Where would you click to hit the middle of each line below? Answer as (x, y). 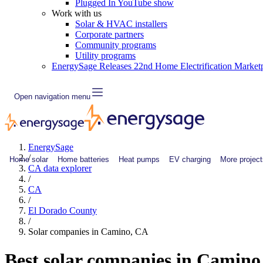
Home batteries (83, 159)
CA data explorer (60, 168)
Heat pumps (139, 159)
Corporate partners (109, 34)
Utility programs (105, 55)
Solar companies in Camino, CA (88, 232)
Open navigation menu (52, 96)
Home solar (29, 159)
